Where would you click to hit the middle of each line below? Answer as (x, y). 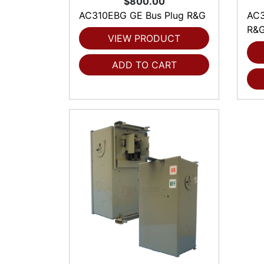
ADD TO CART (144, 65)
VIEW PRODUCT (144, 38)
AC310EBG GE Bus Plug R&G (142, 15)
